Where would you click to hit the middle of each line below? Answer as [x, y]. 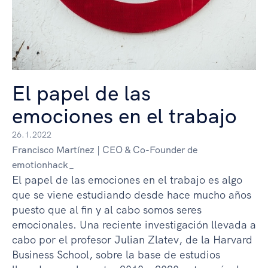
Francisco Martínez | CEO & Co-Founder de [105, 150]
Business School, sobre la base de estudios [116, 255]
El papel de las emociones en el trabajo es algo [127, 180]
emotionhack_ [43, 165]
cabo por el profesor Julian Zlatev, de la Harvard [132, 240]
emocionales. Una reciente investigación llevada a [134, 225]
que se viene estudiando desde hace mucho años [132, 195]
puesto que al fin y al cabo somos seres [107, 210]
